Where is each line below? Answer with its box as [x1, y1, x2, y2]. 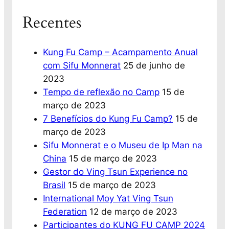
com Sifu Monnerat [43, 60, 121, 71]
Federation [43, 206, 87, 217]
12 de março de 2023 [89, 206, 177, 217]
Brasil [43, 179, 65, 190]
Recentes [22, 12, 81, 34]
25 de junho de [123, 60, 185, 71]
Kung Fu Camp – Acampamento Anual [43, 47, 198, 57]
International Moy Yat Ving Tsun [43, 193, 173, 203]
